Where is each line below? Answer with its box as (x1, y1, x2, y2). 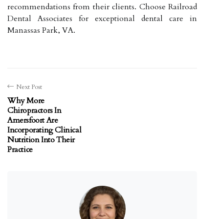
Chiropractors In (7, 105, 62, 116)
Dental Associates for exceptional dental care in (7, 13, 197, 24)
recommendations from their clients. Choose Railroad (7, 1, 197, 12)
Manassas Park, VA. (7, 24, 75, 36)
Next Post (16, 82, 42, 91)
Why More (7, 95, 44, 106)
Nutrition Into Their (7, 134, 75, 145)
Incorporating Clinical (7, 124, 82, 135)
